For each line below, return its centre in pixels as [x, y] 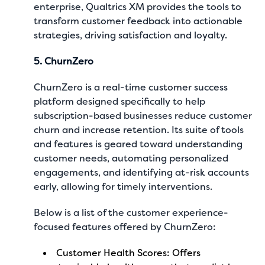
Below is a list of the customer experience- [131, 213]
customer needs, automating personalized [131, 158]
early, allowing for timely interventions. [123, 187]
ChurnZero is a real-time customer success [131, 87]
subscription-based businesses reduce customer [143, 116]
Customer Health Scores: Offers [129, 253]
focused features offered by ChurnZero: [125, 227]
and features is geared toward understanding [138, 144]
